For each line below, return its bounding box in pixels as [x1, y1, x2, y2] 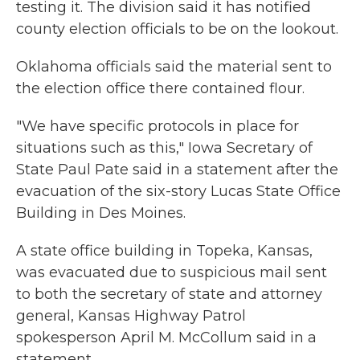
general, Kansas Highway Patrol [16, 307, 246, 325]
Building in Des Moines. [16, 204, 186, 222]
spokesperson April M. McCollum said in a [16, 329, 317, 346]
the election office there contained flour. [16, 80, 305, 97]
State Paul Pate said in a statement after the [16, 161, 338, 178]
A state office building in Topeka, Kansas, [16, 242, 313, 260]
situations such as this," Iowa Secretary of [16, 139, 313, 157]
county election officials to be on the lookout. [16, 20, 338, 38]
